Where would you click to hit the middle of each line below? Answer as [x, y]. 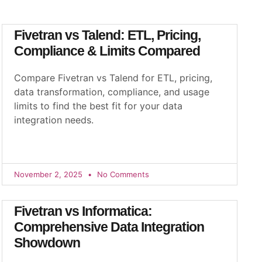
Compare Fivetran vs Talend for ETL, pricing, [113, 78]
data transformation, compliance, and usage [111, 92]
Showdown [47, 243]
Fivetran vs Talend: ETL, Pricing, [107, 35]
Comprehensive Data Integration [109, 227]
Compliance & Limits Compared [107, 51]
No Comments [122, 174]
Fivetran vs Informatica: [83, 211]
